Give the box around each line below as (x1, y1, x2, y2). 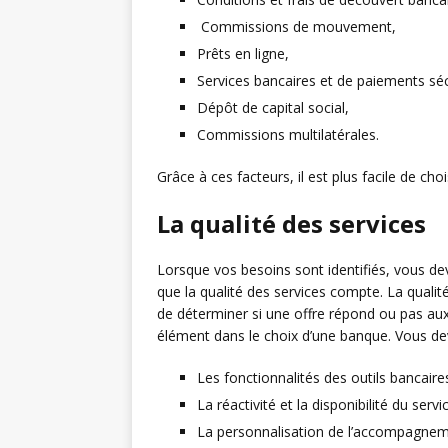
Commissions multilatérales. (197, 125, 379, 145)
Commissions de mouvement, (197, 17, 396, 37)
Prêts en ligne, (197, 44, 289, 64)
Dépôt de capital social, (197, 98, 349, 118)
